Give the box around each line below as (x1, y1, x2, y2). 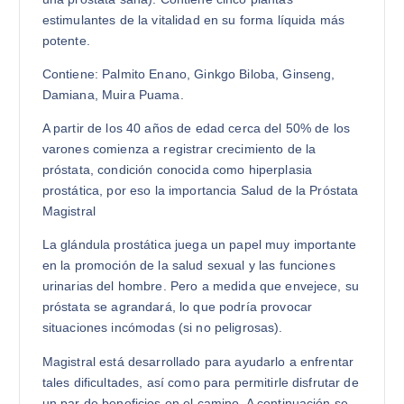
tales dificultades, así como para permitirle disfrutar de (41, 374, 359, 390)
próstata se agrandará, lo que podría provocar (41, 299, 313, 315)
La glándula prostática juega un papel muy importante (41, 237, 357, 252)
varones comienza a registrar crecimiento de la (41, 142, 317, 157)
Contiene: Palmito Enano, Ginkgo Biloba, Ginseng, (41, 67, 335, 82)
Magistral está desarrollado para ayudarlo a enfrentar (41, 353, 354, 369)
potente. (41, 33, 90, 49)
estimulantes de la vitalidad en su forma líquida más (41, 13, 345, 28)
